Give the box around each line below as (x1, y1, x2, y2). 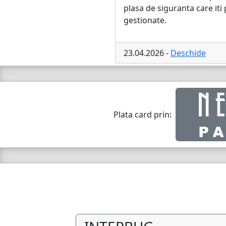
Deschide (171, 47, 206, 59)
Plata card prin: (114, 109, 172, 120)
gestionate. (124, 15, 166, 26)
